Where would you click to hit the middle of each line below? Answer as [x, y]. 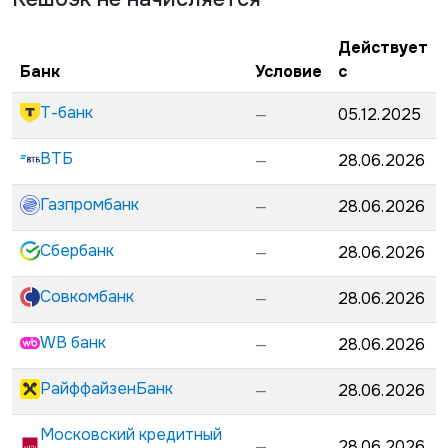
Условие [288, 71]
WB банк [73, 342]
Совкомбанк [87, 296]
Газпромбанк [89, 204]
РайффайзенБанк [106, 388]
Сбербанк [77, 250]
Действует [383, 47]
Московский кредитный [131, 434]
